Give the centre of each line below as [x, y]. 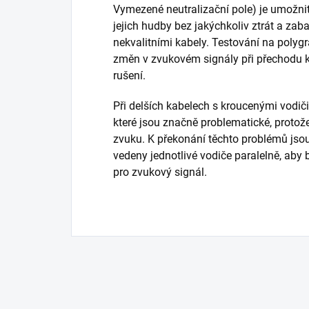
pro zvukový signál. [160, 172]
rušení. [129, 75]
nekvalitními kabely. [162, 42]
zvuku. [130, 139]
